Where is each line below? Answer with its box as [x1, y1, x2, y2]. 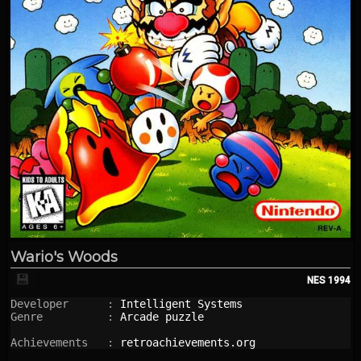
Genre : [10, 309, 120, 323]
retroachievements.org [120, 335, 255, 349]
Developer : [10, 297, 120, 310]
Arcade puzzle [120, 309, 204, 323]
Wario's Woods [10, 247, 118, 266]
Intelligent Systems [120, 297, 243, 310]
